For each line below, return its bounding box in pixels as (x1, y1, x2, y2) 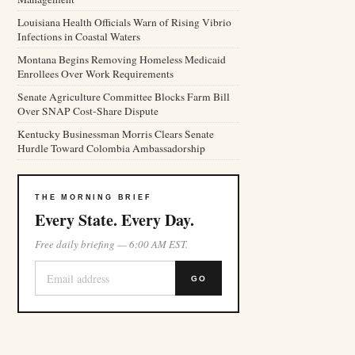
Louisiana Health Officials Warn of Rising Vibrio (17, 15, 231, 29)
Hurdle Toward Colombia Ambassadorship (17, 141, 205, 155)
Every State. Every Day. (35, 208, 194, 231)
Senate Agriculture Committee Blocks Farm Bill (17, 90, 230, 104)
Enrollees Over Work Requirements (17, 67, 174, 81)
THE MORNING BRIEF (35, 193, 152, 201)
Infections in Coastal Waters (17, 29, 140, 44)
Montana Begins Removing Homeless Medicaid (17, 52, 226, 67)
